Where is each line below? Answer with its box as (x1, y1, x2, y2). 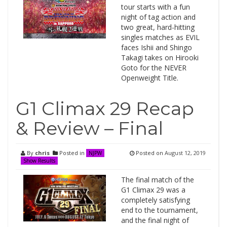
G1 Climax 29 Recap (16, 97, 194, 120)
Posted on (134, 149, 165, 157)
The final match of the (121, 175, 194, 184)
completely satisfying (121, 195, 190, 205)
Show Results (23, 157, 55, 164)
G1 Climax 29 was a (121, 185, 185, 195)
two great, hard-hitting (121, 22, 195, 32)
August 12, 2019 (165, 149, 206, 157)
